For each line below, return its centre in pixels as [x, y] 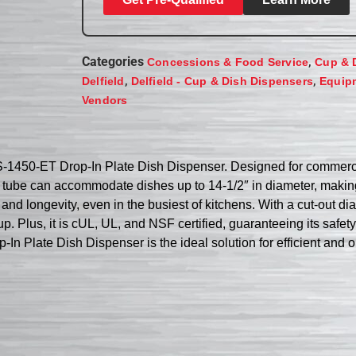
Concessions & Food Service [228, 62]
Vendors [105, 100]
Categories [113, 61]
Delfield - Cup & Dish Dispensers [222, 81]
